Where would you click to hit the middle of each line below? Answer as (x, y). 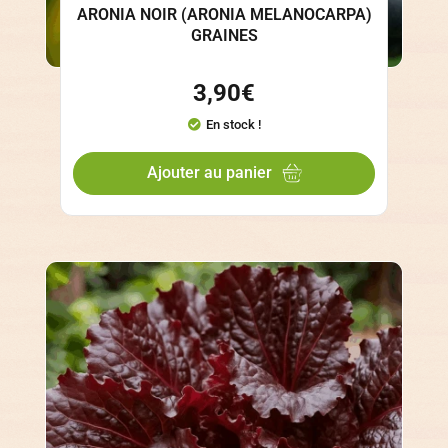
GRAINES (224, 36)
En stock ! (233, 125)
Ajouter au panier (209, 173)
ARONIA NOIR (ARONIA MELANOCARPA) (224, 15)
